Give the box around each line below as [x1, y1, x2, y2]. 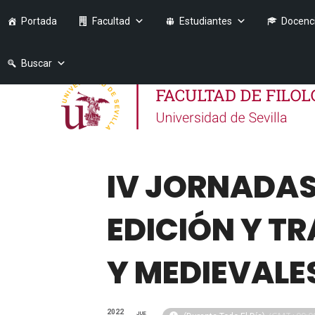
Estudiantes [179, 15, 232, 27]
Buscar [21, 58, 52, 69]
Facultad [92, 15, 130, 27]
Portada [21, 15, 57, 27]
